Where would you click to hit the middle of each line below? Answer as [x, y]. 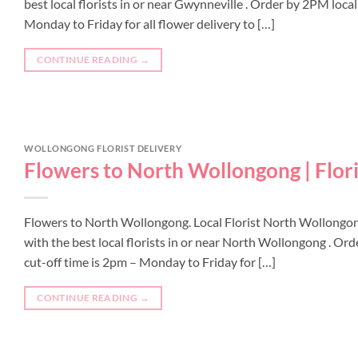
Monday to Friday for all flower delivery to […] [149, 24]
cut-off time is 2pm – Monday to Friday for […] [150, 261]
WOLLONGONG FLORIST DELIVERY [103, 149]
